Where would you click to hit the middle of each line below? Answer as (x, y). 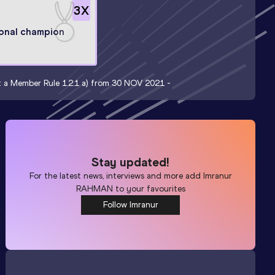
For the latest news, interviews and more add (116, 176)
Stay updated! (131, 162)
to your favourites (149, 188)
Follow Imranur (130, 204)
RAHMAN (94, 188)
